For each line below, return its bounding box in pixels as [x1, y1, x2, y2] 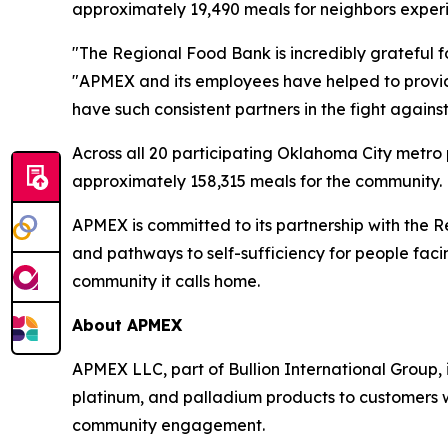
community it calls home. [72, 271, 260, 292]
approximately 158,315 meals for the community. [72, 171, 442, 192]
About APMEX [72, 315, 182, 336]
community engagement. [72, 415, 265, 436]
